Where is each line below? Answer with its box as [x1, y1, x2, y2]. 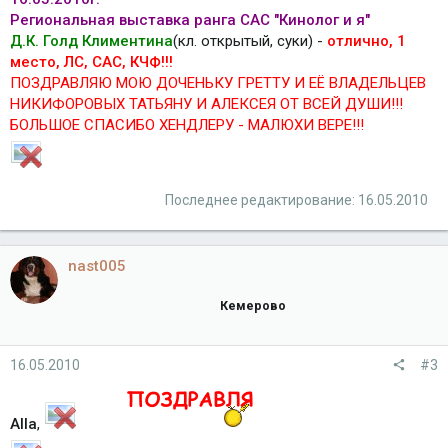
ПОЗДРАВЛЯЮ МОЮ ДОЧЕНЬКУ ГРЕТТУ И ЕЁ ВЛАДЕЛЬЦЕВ [10, 73, 426, 92]
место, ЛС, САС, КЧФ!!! [10, 52, 173, 71]
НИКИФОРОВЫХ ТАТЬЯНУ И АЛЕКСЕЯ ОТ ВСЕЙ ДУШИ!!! [10, 94, 403, 113]
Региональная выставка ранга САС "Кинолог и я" [10, 10, 370, 29]
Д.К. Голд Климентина [10, 31, 173, 50]
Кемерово [220, 298, 286, 314]
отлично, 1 [327, 31, 406, 50]
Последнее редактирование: [165, 191, 358, 208]
